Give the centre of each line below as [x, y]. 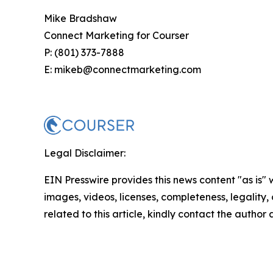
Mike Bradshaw [80, 19]
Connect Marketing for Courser [116, 36]
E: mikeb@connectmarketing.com [122, 70]
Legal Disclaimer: [85, 153]
